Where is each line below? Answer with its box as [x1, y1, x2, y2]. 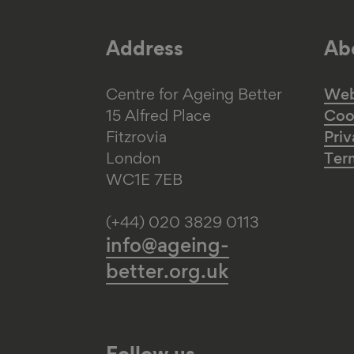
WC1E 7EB [106, 174, 183, 189]
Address [106, 42, 184, 61]
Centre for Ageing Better [106, 88, 283, 104]
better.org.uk [106, 265, 229, 284]
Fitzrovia [106, 131, 168, 146]
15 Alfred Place [106, 110, 212, 125]
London [106, 153, 161, 168]
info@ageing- [106, 239, 230, 258]
